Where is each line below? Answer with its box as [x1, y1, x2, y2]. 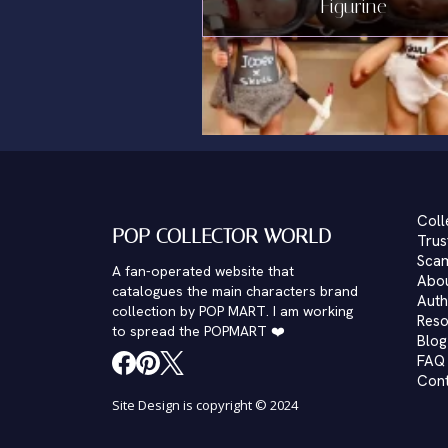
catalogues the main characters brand [112, 282, 359, 300]
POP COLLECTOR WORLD [112, 224, 332, 248]
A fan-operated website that [112, 262, 295, 280]
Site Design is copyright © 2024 [112, 396, 299, 414]
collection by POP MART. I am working [112, 302, 354, 320]
